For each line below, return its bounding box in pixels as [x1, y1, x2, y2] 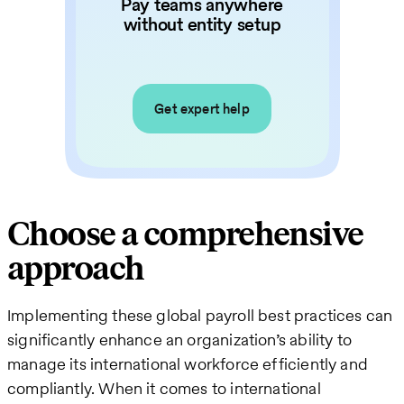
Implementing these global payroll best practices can [7, 304, 393, 327]
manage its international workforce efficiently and [7, 353, 368, 376]
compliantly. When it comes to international [7, 377, 321, 400]
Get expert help [154, 99, 250, 119]
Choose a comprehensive [7, 215, 363, 256]
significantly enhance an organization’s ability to [7, 328, 352, 352]
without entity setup [123, 12, 281, 38]
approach [7, 249, 144, 290]
